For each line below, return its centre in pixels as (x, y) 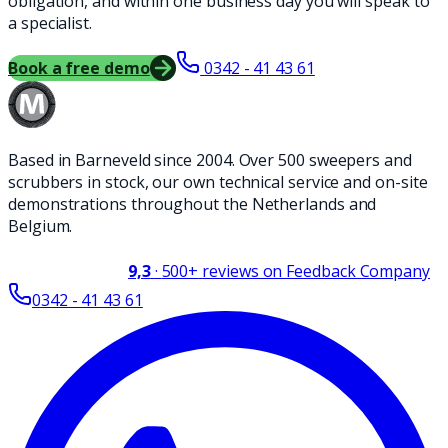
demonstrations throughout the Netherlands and (192, 203)
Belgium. (40, 225)
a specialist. (50, 22)
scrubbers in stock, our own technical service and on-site (218, 181)
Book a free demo (79, 67)
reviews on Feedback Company (316, 270)
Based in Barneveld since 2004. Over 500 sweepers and (210, 159)
